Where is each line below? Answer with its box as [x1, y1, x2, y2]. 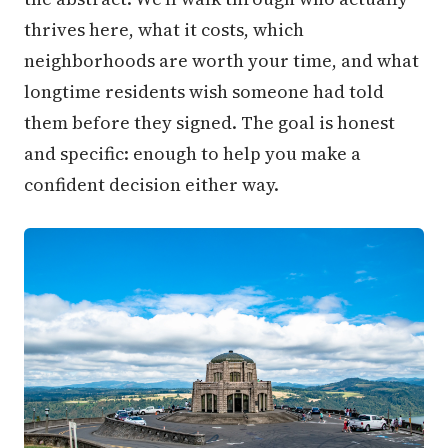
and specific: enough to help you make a [24, 141, 361, 166]
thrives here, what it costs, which [24, 17, 304, 42]
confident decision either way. [24, 172, 279, 197]
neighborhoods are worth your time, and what [24, 48, 419, 73]
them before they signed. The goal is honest [24, 110, 395, 135]
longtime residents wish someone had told [24, 79, 384, 104]
